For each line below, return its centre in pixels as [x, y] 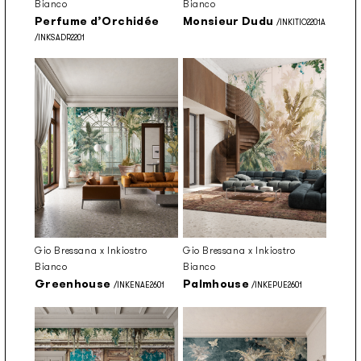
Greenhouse [73, 283]
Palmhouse [216, 283]
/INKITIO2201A [299, 23]
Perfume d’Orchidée [97, 21]
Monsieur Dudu [228, 21]
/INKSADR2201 [60, 38]
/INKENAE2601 [137, 284]
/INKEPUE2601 [276, 284]
